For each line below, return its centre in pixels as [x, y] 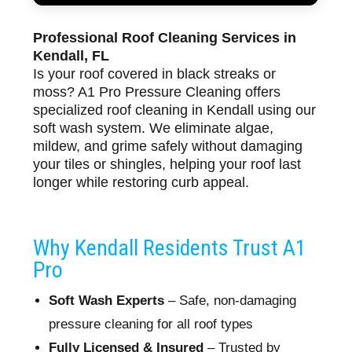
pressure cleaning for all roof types [151, 324]
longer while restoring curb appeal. [141, 183]
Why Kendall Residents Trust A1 [170, 248]
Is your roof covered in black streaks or [155, 74]
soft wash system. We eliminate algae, [154, 128]
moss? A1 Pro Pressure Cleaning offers [157, 92]
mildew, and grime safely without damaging [168, 147]
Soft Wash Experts [107, 301]
